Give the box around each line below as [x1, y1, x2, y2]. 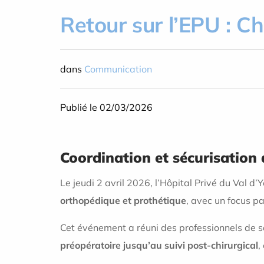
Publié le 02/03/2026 [60, 101, 153, 113]
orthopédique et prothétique [60, 194, 186, 206]
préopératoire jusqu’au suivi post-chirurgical [60, 239, 258, 251]
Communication [84, 63, 152, 75]
